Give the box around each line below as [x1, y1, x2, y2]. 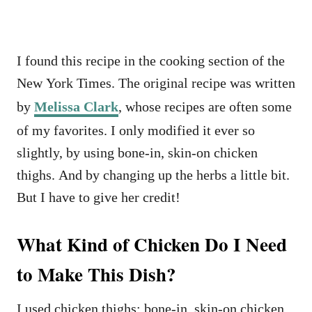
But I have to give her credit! [17, 189, 184, 205]
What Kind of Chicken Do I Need [17, 231, 287, 258]
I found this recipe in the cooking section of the [17, 53, 285, 69]
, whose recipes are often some [118, 99, 292, 115]
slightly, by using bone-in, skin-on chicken [17, 145, 258, 161]
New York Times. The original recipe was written [17, 75, 295, 91]
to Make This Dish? [17, 260, 176, 288]
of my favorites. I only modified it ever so [17, 123, 255, 139]
